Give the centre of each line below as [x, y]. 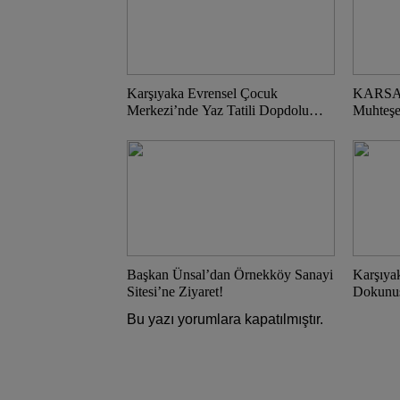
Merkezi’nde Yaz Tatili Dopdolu [218, 110]
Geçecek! [154, 127]
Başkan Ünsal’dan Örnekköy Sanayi [230, 275]
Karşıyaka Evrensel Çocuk [202, 93]
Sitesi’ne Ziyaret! [175, 292]
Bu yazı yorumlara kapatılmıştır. [225, 319]
